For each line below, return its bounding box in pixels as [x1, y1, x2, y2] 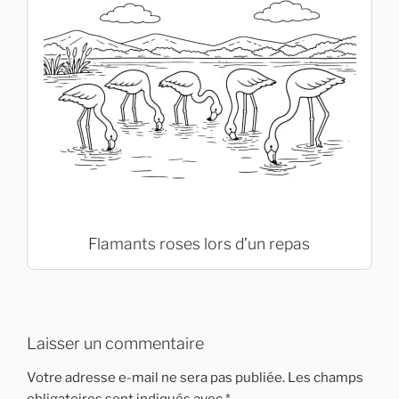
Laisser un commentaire [27, 334, 204, 354]
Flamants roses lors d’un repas [87, 234, 310, 254]
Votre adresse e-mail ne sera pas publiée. [27, 369, 285, 386]
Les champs [288, 369, 363, 386]
